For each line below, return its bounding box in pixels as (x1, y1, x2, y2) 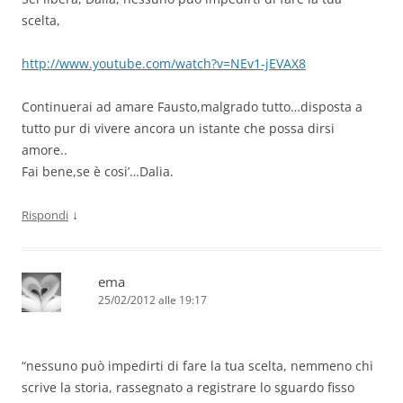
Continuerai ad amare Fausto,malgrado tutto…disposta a (22, 98, 363, 116)
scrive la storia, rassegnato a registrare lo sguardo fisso (22, 379, 354, 397)
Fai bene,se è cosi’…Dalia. (22, 163, 174, 181)
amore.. (22, 141, 67, 159)
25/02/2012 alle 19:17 (98, 292, 207, 309)
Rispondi (22, 207, 68, 224)
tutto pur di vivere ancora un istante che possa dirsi (22, 120, 335, 138)
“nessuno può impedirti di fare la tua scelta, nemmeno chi (22, 357, 373, 375)
